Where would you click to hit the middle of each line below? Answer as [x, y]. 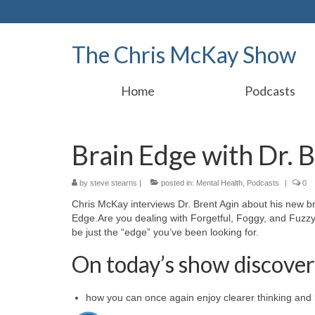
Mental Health [219, 183]
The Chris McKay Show [184, 54]
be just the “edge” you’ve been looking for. [165, 232]
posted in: [178, 183]
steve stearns [114, 183]
